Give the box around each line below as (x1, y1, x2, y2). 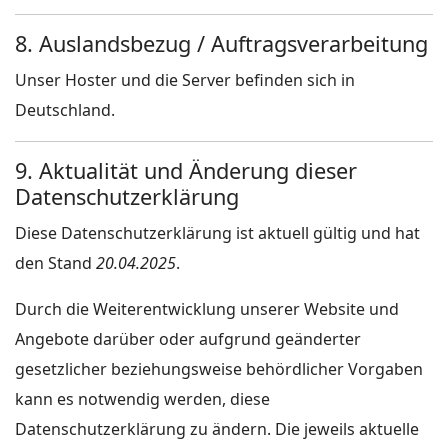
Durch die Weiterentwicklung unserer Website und (15, 298, 399, 320)
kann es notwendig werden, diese (15, 388, 270, 410)
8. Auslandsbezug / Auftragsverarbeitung (15, 29, 428, 58)
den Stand (15, 252, 92, 274)
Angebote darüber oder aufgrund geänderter (15, 328, 361, 350)
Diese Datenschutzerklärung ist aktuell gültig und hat (15, 222, 420, 244)
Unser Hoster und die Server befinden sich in (15, 69, 355, 91)
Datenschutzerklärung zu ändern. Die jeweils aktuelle (15, 418, 419, 440)
